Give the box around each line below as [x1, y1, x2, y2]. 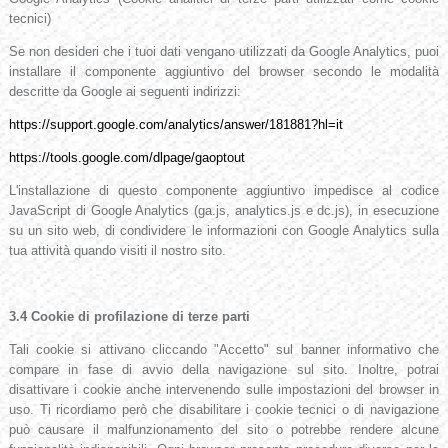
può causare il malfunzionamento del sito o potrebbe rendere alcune [8, 422, 440, 438]
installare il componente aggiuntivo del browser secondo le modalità [8, 64, 440, 80]
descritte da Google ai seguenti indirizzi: [8, 84, 241, 100]
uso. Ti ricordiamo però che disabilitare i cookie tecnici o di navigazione [8, 402, 440, 418]
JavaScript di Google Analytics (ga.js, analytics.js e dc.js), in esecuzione [8, 203, 440, 219]
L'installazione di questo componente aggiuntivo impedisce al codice [8, 183, 440, 199]
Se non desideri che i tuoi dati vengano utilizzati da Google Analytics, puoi [8, 44, 440, 60]
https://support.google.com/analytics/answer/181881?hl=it [8, 117, 343, 133]
